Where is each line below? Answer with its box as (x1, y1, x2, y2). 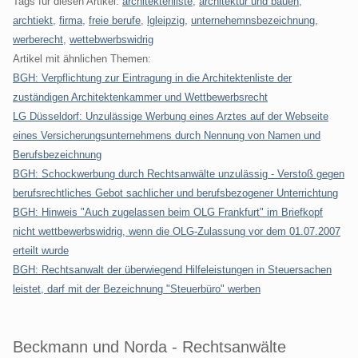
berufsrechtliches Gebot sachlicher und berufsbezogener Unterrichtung (13, 186, 338, 199)
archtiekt (13, 14, 53, 26)
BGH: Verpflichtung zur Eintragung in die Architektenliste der (13, 71, 292, 84)
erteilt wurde (13, 244, 69, 257)
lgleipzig (147, 14, 185, 26)
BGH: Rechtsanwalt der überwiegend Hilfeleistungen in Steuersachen (13, 263, 332, 276)
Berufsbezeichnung (13, 148, 101, 161)
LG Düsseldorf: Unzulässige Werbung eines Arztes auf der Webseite (13, 109, 328, 122)
